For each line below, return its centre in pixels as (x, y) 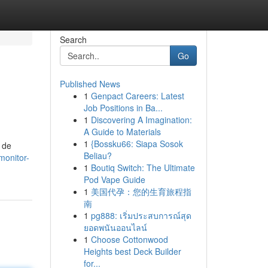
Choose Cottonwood (129, 239)
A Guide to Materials (122, 132)
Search (73, 39)
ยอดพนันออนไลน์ (115, 227)
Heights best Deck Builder (132, 251)
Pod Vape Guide (114, 179)
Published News (90, 84)
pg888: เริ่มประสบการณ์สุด (141, 215)
